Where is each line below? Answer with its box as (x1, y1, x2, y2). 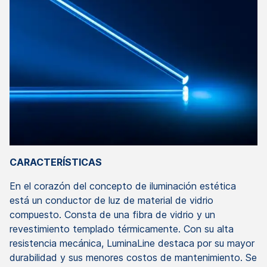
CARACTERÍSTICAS (10, 156, 102, 168)
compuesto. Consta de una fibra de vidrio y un (10, 208, 215, 221)
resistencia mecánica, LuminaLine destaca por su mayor (10, 237, 254, 249)
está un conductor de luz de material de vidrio (10, 194, 213, 206)
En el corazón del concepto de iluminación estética (10, 179, 236, 192)
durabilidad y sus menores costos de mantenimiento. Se (10, 251, 257, 263)
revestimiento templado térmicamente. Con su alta (10, 222, 234, 235)
